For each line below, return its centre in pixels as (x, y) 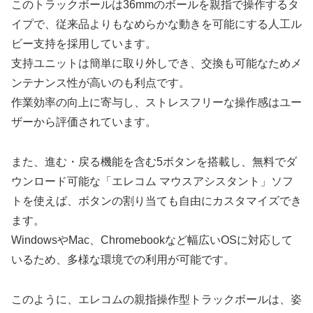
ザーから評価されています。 (84, 122)
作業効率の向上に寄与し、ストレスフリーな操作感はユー (156, 103)
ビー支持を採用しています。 (84, 44)
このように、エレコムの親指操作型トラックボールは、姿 (156, 299)
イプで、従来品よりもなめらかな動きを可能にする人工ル (156, 24)
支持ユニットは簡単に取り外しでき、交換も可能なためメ (156, 64)
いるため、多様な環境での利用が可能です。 (123, 260)
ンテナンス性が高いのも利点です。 (101, 83)
